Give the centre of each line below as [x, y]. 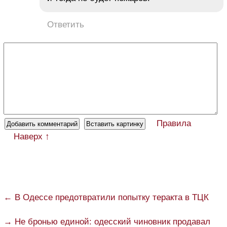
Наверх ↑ [32, 136]
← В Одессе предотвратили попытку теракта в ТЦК [106, 197]
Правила [174, 123]
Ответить [66, 24]
